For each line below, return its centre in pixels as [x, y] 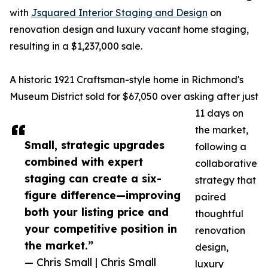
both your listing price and [97, 212]
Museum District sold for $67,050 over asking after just [134, 97]
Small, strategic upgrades [95, 145]
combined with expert [84, 162]
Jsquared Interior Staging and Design [119, 13]
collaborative [226, 164]
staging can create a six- [93, 179]
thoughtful [219, 214]
